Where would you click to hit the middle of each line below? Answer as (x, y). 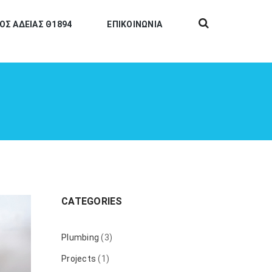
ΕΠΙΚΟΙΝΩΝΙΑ (134, 24)
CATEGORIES (92, 201)
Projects (79, 259)
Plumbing (80, 237)
